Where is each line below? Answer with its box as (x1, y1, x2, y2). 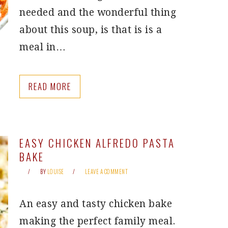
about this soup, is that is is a (19, 24, 162, 36)
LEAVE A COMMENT (84, 167, 128, 176)
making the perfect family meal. (19, 215, 176, 227)
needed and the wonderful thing (19, 7, 176, 18)
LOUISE (47, 167, 64, 176)
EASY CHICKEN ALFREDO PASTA (19, 135, 175, 151)
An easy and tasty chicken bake (19, 198, 172, 210)
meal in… (19, 41, 66, 53)
